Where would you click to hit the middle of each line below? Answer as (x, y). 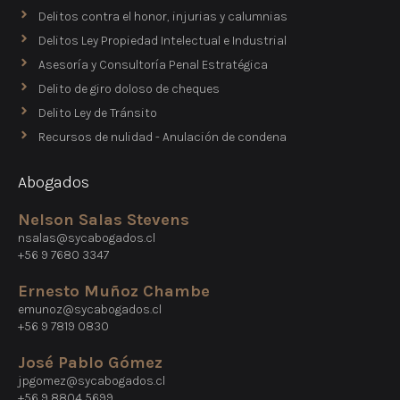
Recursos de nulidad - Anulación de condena (162, 137)
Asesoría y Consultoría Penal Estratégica (153, 65)
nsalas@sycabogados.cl (87, 238)
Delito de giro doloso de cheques (129, 89)
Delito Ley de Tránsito (97, 113)
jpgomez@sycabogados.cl (92, 381)
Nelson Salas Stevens (104, 220)
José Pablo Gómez (90, 363)
